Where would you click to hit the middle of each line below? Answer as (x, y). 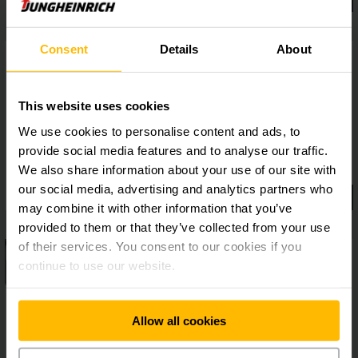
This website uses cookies (94, 105)
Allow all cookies (179, 320)
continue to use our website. (97, 265)
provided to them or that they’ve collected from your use (174, 227)
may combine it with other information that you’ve (155, 208)
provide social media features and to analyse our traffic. (173, 150)
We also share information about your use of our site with (177, 169)
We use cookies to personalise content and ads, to (159, 131)
